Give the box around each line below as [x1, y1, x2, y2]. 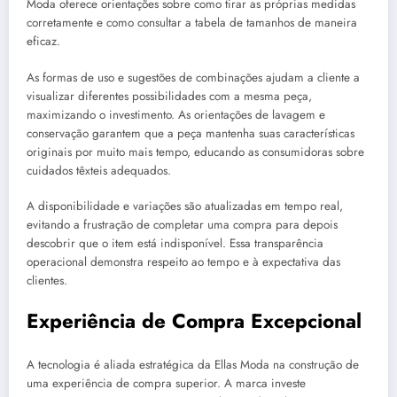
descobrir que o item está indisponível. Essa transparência [27, 234, 323, 252]
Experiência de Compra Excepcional [27, 306, 362, 335]
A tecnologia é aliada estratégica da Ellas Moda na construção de [27, 356, 359, 374]
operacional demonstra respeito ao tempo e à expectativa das [27, 253, 340, 270]
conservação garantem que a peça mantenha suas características [27, 124, 354, 142]
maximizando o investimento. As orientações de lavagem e [27, 105, 325, 123]
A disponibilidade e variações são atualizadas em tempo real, [27, 197, 343, 214]
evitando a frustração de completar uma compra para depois [27, 215, 338, 233]
